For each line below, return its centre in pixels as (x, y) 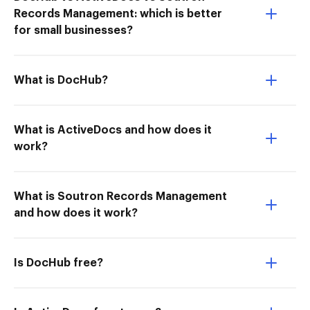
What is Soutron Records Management (120, 197)
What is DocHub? (61, 80)
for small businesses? (73, 30)
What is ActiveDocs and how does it (113, 130)
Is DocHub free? (58, 263)
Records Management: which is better (118, 14)
